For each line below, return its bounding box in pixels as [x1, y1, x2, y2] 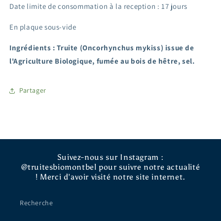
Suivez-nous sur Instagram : [57, 152, 164, 162]
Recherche [20, 198, 53, 207]
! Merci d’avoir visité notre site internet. [36, 172, 185, 182]
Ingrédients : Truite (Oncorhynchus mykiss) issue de [9, 42, 194, 52]
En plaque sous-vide [9, 22, 76, 32]
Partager [19, 86, 46, 95]
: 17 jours [157, 1, 189, 11]
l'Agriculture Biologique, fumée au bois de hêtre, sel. [9, 56, 195, 66]
